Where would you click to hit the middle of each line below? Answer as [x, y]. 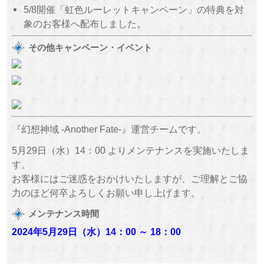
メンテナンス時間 [64, 213]
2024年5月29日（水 [54, 232]
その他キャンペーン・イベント [90, 47]
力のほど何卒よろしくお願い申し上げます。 [106, 193]
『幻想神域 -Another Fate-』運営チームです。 [109, 129]
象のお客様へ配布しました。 [85, 23]
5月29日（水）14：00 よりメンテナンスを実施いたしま [130, 151]
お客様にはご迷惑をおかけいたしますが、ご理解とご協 [129, 179]
